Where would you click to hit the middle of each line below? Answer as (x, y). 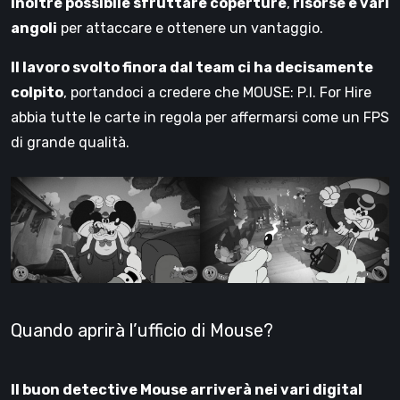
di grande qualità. (70, 142)
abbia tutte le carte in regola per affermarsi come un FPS (200, 117)
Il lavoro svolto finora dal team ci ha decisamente (192, 67)
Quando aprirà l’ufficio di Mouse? (142, 331)
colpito (37, 92)
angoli (34, 28)
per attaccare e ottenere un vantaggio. (190, 28)
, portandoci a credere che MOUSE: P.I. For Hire (217, 92)
